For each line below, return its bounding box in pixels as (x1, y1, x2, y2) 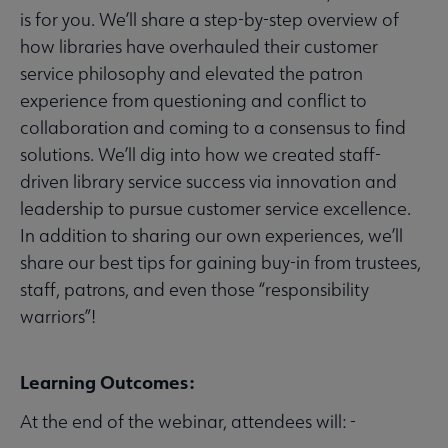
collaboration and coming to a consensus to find (20, 116, 406, 140)
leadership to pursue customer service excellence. (20, 197, 411, 221)
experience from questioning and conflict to (20, 89, 367, 113)
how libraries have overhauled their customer (20, 35, 378, 59)
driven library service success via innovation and (20, 170, 397, 194)
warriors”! (20, 305, 96, 329)
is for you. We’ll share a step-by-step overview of (20, 8, 399, 32)
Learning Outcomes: (20, 370, 194, 395)
